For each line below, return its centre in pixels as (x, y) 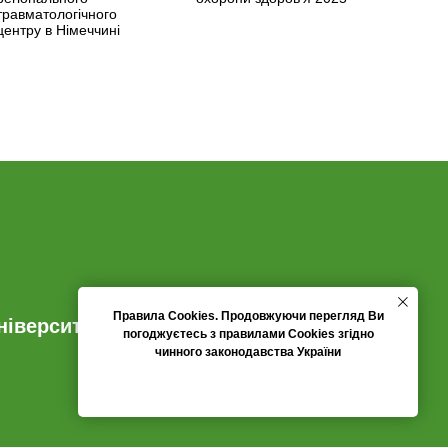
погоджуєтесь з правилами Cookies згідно (248, 334)
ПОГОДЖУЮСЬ (248, 386)
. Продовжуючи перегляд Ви (299, 316)
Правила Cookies (163, 316)
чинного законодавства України (248, 352)
